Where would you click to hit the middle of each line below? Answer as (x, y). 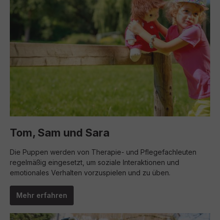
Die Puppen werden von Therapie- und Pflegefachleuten (103, 152)
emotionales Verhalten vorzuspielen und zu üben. (90, 173)
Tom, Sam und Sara (60, 133)
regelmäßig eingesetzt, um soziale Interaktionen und (95, 162)
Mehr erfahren (42, 195)
